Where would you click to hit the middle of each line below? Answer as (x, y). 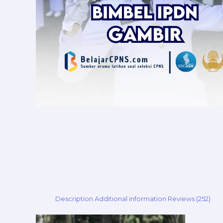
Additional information (130, 199)
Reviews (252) (189, 199)
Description (74, 199)
